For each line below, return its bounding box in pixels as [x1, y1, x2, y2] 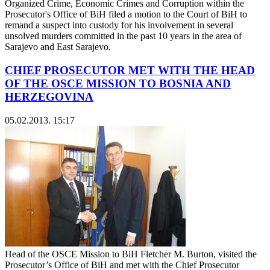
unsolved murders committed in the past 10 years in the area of [5, 31, 242, 42]
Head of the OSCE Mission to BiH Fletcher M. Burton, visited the [5, 248, 257, 259]
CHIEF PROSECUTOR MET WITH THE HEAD [5, 63, 255, 77]
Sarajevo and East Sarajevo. [5, 42, 111, 52]
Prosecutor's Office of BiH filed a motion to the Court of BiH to [5, 9, 247, 20]
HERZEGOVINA [5, 90, 93, 103]
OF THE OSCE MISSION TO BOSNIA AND [5, 77, 231, 90]
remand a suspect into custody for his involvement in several [5, 20, 233, 31]
